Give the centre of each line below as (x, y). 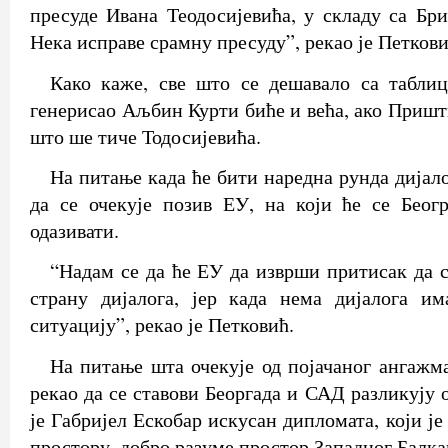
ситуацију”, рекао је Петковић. (162, 325)
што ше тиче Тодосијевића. (145, 136)
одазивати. (74, 231)
